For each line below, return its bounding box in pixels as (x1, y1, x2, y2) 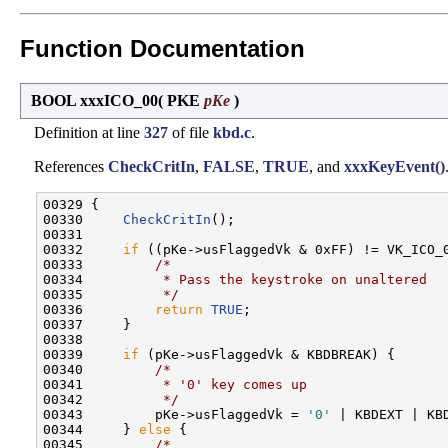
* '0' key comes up (91, 376, 307, 392)
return (155, 301, 203, 317)
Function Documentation (20, 34, 305, 62)
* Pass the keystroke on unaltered (91, 271, 427, 287)
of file (168, 123, 213, 141)
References (34, 157, 108, 175)
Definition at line (34, 123, 144, 141)
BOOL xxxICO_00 (31, 91, 158, 109)
